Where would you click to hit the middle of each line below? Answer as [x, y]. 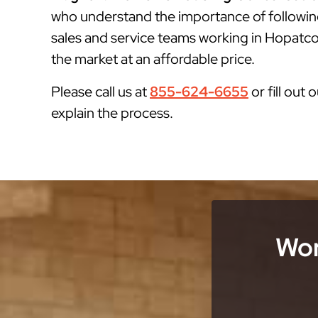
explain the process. [112, 113]
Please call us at [100, 92]
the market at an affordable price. [153, 59]
